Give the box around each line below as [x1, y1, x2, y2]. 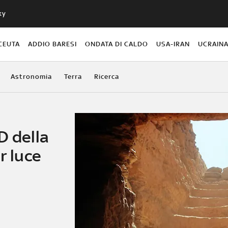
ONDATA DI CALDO [85, 40, 149, 48]
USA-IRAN [156, 40, 190, 48]
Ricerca [94, 72, 119, 80]
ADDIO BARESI [27, 40, 77, 48]
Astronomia [10, 72, 52, 80]
